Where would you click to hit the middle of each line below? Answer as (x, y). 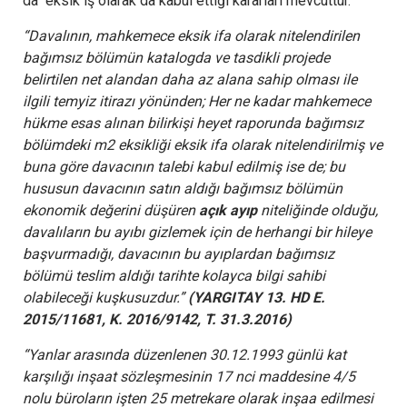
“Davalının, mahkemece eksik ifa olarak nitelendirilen (191, 35)
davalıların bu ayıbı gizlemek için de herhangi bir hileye (197, 232)
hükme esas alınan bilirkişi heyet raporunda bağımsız (193, 123)
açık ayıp (228, 210)
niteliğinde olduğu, (318, 210)
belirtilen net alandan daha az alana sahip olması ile (190, 79)
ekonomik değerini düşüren (111, 210)
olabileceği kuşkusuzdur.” (105, 297)
